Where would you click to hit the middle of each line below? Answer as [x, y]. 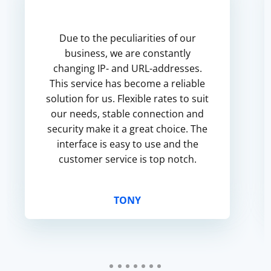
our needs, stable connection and [128, 114]
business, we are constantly [127, 53]
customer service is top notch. [127, 159]
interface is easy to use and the [127, 144]
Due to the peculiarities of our [127, 38]
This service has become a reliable [128, 83]
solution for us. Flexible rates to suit [128, 99]
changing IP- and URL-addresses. [127, 68]
